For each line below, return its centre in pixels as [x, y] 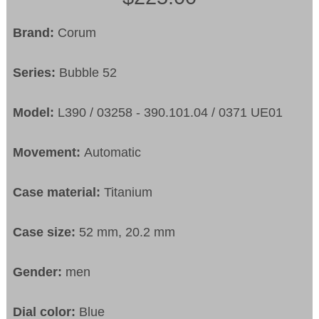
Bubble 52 [88, 73]
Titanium [129, 193]
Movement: [49, 153]
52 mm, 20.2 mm [127, 232]
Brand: [34, 33]
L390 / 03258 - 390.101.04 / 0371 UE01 [171, 113]
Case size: [46, 232]
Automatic [113, 153]
